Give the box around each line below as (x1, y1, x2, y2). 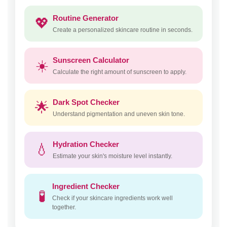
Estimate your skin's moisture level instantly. (53, 153, 172, 160)
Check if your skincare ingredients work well (52, 195, 173, 202)
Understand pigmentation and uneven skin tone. (53, 110, 185, 118)
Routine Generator (53, 14, 119, 23)
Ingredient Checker (52, 182, 120, 191)
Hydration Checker (53, 140, 119, 149)
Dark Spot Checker (53, 98, 120, 107)
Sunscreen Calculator (53, 56, 129, 65)
